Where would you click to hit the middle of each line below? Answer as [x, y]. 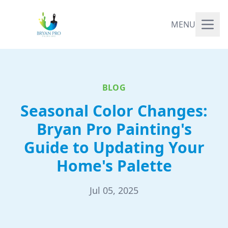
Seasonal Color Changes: [114, 111]
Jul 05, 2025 [114, 190]
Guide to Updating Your [114, 147]
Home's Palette [114, 166]
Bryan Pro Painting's [114, 129]
